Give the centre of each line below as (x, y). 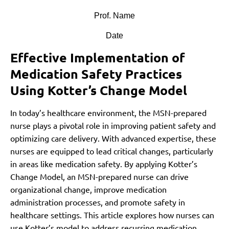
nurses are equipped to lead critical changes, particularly (112, 151)
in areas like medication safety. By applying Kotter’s (104, 164)
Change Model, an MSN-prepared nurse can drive (99, 177)
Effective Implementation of (98, 58)
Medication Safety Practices (96, 74)
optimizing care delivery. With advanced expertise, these (113, 138)
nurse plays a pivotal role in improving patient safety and (113, 125)
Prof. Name (114, 15)
